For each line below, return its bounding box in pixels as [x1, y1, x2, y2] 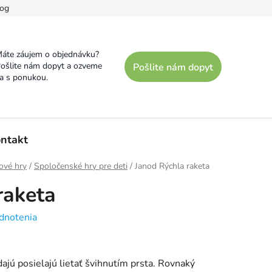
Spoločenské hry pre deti [34, 160, 127, 172]
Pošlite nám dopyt [133, 61, 213, 75]
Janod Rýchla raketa [135, 160, 209, 172]
